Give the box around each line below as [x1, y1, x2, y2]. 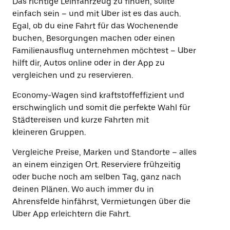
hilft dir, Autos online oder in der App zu [12, 58, 165, 68]
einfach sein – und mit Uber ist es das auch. [12, 9, 181, 18]
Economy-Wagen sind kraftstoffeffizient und [12, 90, 184, 100]
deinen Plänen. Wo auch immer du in [12, 184, 154, 194]
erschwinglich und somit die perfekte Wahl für [12, 103, 190, 112]
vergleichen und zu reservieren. [12, 70, 133, 80]
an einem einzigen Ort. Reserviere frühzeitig [12, 160, 181, 169]
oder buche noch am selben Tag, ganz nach [12, 172, 181, 182]
